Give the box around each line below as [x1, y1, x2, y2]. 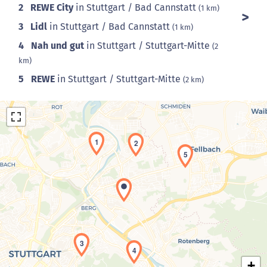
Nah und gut [31, 40, 84, 51]
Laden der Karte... [113, 198, 173, 209]
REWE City [30, 2, 73, 13]
